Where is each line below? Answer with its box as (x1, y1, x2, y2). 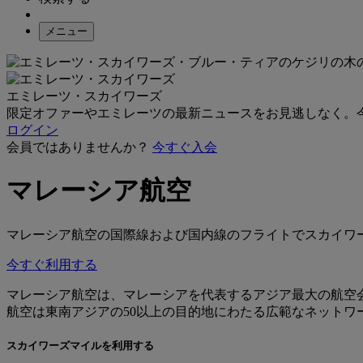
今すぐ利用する (6, 257, 97, 271)
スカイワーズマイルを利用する (6, 340, 154, 352)
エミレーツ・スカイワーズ (6, 89, 162, 103)
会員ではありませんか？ (6, 140, 149, 154)
